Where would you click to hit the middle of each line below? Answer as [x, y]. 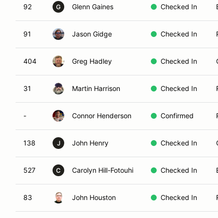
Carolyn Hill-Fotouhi [103, 170]
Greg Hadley [92, 61]
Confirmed [177, 116]
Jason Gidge [92, 34]
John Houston [94, 197]
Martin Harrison [96, 88]
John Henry [90, 143]
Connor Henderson [102, 116]
